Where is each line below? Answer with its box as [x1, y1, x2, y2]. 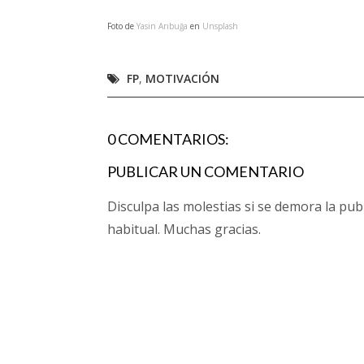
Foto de [107, 20, 136, 32]
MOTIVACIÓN [145, 71, 219, 86]
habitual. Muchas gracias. [107, 220, 261, 238]
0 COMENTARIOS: [107, 130, 229, 148]
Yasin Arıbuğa [136, 20, 188, 32]
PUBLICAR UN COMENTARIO [107, 162, 304, 180]
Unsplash [202, 20, 238, 32]
